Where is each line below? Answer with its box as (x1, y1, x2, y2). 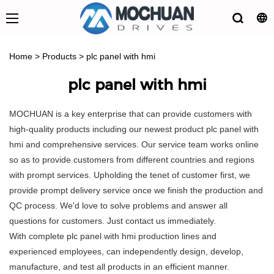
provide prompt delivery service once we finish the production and (9, 185, 263, 196)
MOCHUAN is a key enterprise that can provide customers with (9, 109, 252, 119)
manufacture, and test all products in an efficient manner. (9, 262, 229, 272)
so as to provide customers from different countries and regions (9, 155, 254, 165)
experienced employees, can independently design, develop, (9, 246, 243, 257)
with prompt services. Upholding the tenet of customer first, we (9, 170, 250, 180)
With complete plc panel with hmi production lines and (9, 231, 217, 242)
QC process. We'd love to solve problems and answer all (9, 201, 228, 211)
